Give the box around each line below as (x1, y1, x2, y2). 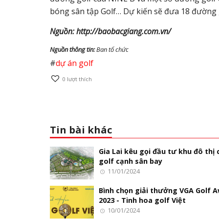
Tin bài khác (50, 123, 112, 136)
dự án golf (56, 58, 93, 69)
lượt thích (66, 75, 92, 83)
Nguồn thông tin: (50, 45, 95, 54)
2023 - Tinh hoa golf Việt (99, 195, 186, 205)
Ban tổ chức (95, 45, 129, 54)
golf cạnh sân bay (99, 156, 162, 166)
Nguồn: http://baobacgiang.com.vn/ (50, 26, 171, 37)
